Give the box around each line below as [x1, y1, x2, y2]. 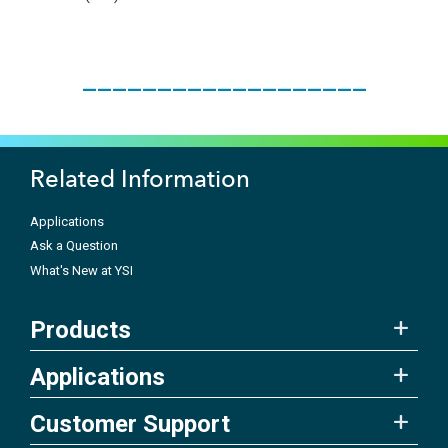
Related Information [30, 163, 250, 193]
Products [30, 316, 131, 345]
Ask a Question [30, 238, 118, 254]
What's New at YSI [30, 262, 133, 278]
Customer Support [30, 410, 230, 439]
